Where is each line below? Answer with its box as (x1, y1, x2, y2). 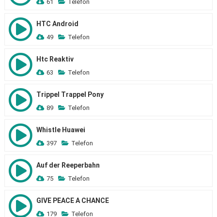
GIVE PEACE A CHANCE (36, 197, 109, 204)
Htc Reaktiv (36, 55, 74, 63)
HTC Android (36, 20, 78, 28)
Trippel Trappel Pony (36, 91, 104, 98)
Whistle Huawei (36, 126, 85, 134)
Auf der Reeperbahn (36, 161, 100, 169)
